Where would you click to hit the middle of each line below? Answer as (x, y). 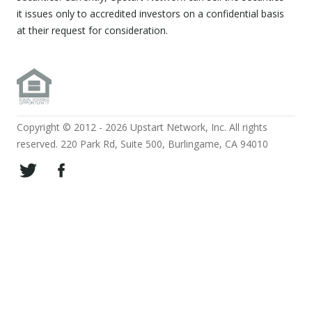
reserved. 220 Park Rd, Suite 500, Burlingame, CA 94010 (142, 144)
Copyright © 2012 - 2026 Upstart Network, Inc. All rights (142, 127)
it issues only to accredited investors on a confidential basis (150, 14)
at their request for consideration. (92, 31)
